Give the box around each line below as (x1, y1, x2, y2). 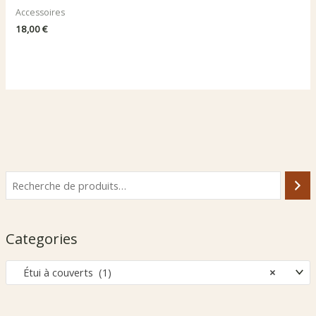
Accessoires (16, 6, 66, 19)
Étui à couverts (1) (14, 265, 111, 279)
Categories (5, 229, 78, 249)
